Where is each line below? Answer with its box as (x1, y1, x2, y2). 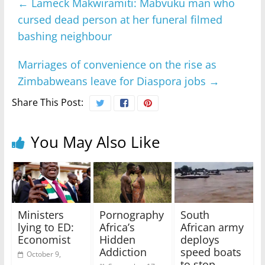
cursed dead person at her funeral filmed (17, 12, 222, 27)
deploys (180, 232, 220, 247)
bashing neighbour (17, 28, 112, 43)
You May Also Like (30, 131, 160, 153)
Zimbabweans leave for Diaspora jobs (17, 73, 209, 88)
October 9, (26, 249, 61, 260)
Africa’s (99, 220, 135, 235)
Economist (17, 232, 70, 247)
